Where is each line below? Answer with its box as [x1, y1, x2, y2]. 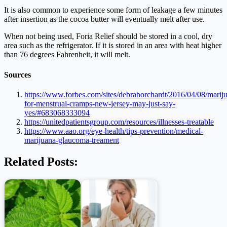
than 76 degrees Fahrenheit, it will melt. [4, 50, 130, 59]
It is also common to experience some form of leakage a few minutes [4, 6, 222, 15]
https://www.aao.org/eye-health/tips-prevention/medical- [24, 126, 203, 135]
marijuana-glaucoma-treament [24, 135, 119, 144]
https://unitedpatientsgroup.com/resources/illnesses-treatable [24, 117, 214, 126]
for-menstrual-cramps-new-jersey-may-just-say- [24, 99, 175, 108]
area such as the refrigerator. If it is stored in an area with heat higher [4, 41, 221, 50]
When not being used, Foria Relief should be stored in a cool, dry [4, 32, 212, 41]
